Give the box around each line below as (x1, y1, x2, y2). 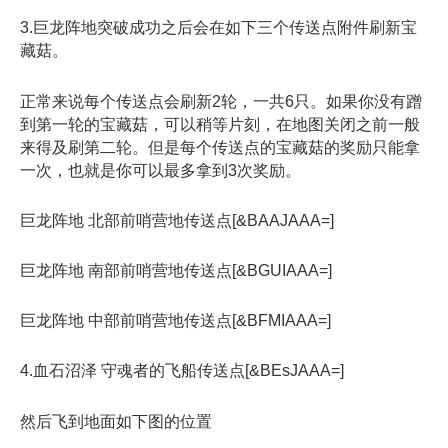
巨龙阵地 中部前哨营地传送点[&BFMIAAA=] (20, 312, 331, 330)
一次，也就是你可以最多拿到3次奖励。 (20, 161, 301, 179)
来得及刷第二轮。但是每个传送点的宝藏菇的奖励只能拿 (20, 138, 420, 156)
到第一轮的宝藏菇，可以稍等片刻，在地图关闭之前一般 (20, 115, 420, 133)
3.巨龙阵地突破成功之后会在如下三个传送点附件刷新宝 (20, 19, 417, 37)
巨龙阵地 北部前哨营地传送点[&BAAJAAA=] (20, 211, 334, 229)
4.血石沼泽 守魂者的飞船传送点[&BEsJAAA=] (20, 362, 344, 380)
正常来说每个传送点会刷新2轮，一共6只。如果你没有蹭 (20, 92, 422, 110)
